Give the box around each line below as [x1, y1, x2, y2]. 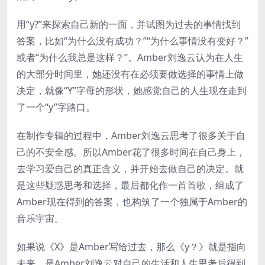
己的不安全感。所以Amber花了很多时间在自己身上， [17, 145, 245, 159]
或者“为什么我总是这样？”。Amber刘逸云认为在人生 [17, 50, 243, 64]
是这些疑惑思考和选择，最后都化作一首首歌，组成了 [17, 178, 244, 192]
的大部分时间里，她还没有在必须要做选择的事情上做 [17, 67, 244, 80]
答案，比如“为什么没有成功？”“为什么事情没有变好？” [17, 34, 248, 47]
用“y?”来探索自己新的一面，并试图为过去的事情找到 [17, 17, 241, 31]
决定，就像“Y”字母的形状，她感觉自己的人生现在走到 [17, 83, 247, 97]
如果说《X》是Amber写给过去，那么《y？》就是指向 [17, 240, 246, 253]
